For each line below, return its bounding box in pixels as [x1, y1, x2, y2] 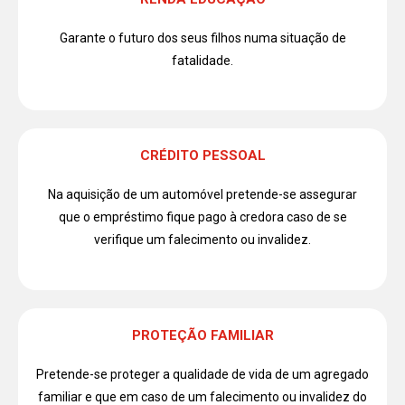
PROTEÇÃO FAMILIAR [131, 326, 274, 344]
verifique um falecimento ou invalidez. [94, 232, 311, 248]
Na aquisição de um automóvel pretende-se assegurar [48, 187, 357, 202]
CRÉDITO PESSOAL [139, 147, 266, 165]
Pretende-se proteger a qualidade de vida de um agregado [36, 366, 369, 381]
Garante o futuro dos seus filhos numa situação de [59, 30, 346, 45]
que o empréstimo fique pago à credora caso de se [58, 210, 347, 225]
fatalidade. [172, 52, 233, 68]
